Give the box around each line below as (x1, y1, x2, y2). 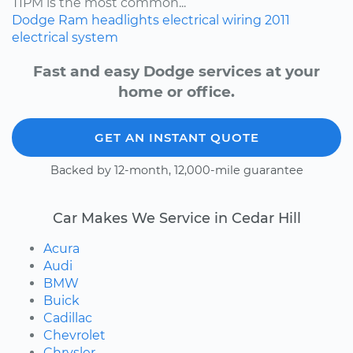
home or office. (118, 82, 235, 101)
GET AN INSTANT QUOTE (94, 129, 259, 145)
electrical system (12, 30, 118, 46)
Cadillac (43, 310, 92, 325)
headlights (91, 13, 159, 28)
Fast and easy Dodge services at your (33, 61, 320, 80)
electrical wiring (162, 13, 262, 28)
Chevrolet (43, 327, 106, 343)
